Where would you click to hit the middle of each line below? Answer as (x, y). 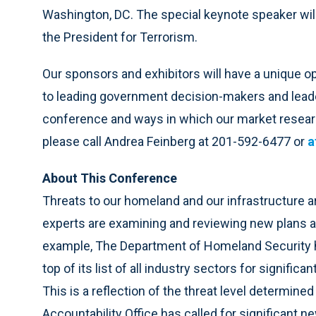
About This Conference (110, 178)
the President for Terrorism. (120, 37)
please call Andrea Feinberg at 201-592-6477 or (175, 141)
